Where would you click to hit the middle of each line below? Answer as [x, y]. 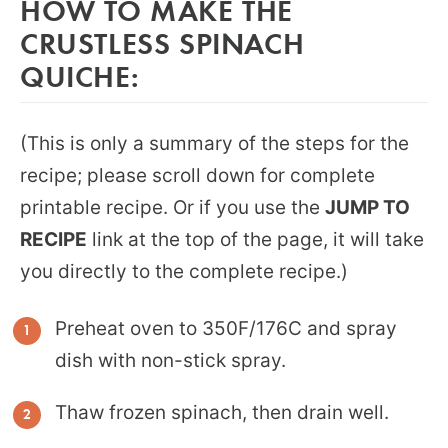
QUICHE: [80, 75]
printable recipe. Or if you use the [172, 207]
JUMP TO [367, 207]
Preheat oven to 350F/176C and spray [226, 328]
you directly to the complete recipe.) [184, 271]
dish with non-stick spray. [170, 360]
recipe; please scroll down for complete [197, 175]
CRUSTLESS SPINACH [162, 42]
